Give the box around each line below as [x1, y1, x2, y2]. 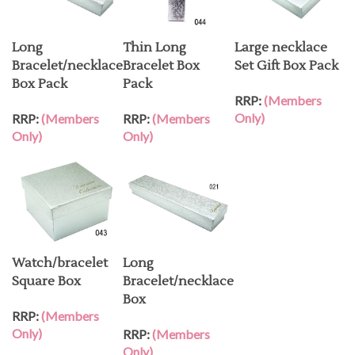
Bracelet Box [123, 55, 200, 71]
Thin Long [123, 36, 186, 52]
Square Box [12, 270, 81, 286]
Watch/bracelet [12, 252, 108, 268]
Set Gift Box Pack [235, 55, 338, 71]
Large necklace [235, 36, 327, 52]
